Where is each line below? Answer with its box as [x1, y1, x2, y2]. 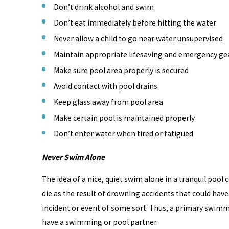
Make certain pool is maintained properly [53, 113, 195, 123]
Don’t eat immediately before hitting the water [53, 17, 216, 28]
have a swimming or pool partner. [41, 217, 158, 227]
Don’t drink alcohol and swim [53, 2, 154, 12]
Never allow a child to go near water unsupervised [53, 33, 223, 43]
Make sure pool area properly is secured [53, 65, 189, 76]
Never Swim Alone [41, 152, 105, 162]
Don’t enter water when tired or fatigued [53, 129, 193, 139]
